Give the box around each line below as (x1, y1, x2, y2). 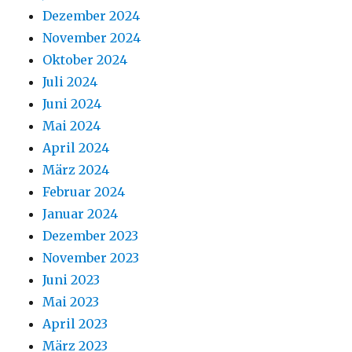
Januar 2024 (42, 206, 119, 222)
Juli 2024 (42, 74, 98, 90)
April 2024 (42, 140, 110, 156)
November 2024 (42, 30, 141, 46)
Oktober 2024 (42, 52, 128, 68)
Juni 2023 (42, 272, 101, 288)
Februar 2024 (42, 184, 126, 200)
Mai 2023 (42, 294, 100, 310)
